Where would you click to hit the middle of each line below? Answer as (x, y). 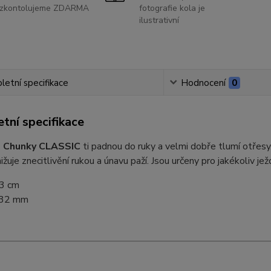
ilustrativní (159, 20)
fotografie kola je (172, 8)
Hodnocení (204, 83)
